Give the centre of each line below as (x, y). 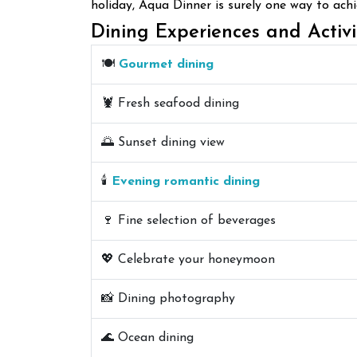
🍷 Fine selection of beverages (188, 220)
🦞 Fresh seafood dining (170, 103)
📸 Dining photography (168, 298)
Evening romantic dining (186, 181)
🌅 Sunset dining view (163, 142)
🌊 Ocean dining (147, 337)
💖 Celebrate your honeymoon (188, 259)
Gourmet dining (166, 64)
